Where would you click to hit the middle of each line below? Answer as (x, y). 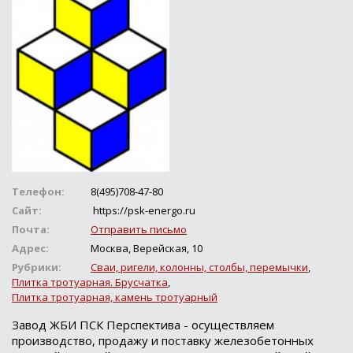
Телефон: (38, 191)
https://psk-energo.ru (143, 210)
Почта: (31, 229)
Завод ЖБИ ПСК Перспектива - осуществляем (143, 325)
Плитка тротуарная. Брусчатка (90, 282)
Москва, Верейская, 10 (147, 248)
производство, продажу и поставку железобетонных (163, 340)
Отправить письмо (139, 229)
